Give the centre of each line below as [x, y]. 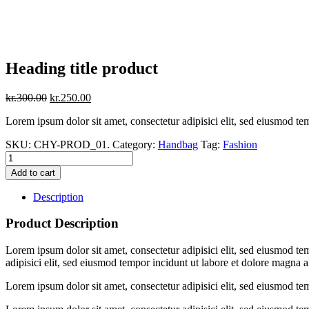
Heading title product [82, 68]
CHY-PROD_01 [70, 144]
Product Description [62, 223]
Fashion [240, 144]
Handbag [178, 144]
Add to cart [33, 172]
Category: [135, 144]
